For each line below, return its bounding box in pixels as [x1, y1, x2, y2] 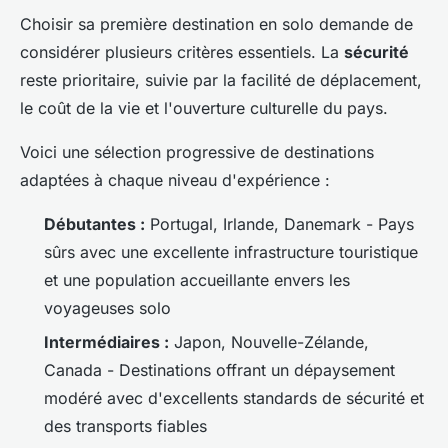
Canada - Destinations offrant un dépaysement [44, 360, 395, 381]
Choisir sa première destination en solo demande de [20, 13, 413, 34]
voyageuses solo [44, 297, 171, 318]
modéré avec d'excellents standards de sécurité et [44, 388, 424, 409]
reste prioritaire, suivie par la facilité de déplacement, [20, 69, 422, 90]
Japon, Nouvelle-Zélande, [169, 332, 369, 353]
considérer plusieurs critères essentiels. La [20, 41, 344, 62]
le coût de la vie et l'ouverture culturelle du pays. [20, 97, 388, 118]
